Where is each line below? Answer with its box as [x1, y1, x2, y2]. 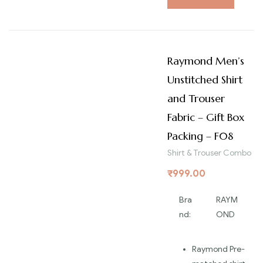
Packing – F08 [167, 129, 233, 143]
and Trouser [167, 92, 225, 106]
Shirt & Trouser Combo [167, 148, 251, 159]
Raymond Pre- [192, 244, 245, 255]
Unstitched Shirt [167, 73, 242, 87]
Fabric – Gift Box [167, 110, 244, 124]
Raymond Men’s [167, 54, 244, 68]
